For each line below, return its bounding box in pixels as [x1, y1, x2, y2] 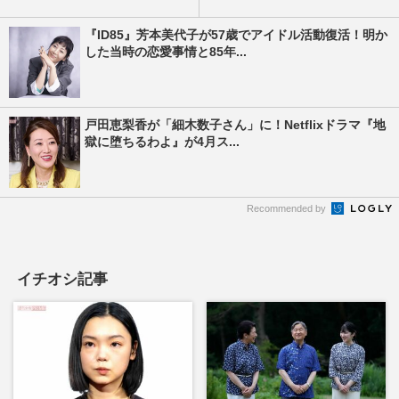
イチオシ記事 [17, 271, 108, 288]
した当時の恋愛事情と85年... [85, 45, 247, 59]
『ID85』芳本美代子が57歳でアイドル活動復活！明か [85, 28, 387, 42]
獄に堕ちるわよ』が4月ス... [85, 134, 240, 149]
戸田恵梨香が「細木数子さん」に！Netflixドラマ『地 [85, 118, 386, 132]
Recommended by [247, 203, 329, 214]
